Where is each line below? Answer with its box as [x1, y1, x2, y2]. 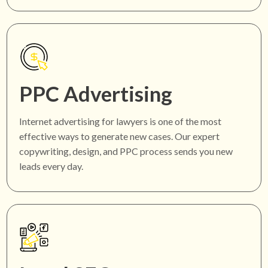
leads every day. [19, 160, 84, 172]
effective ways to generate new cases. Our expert [19, 130, 220, 142]
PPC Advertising [19, 81, 173, 106]
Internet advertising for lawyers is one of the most [19, 115, 222, 127]
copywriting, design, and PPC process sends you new [19, 145, 233, 157]
